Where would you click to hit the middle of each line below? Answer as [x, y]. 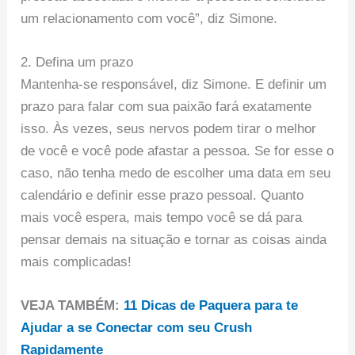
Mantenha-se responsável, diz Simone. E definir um [174, 85]
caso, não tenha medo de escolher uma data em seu [176, 174]
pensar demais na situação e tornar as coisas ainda [174, 240]
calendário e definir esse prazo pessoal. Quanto [162, 196]
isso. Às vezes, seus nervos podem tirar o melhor [169, 129]
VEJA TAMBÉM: [73, 306]
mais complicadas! [76, 262]
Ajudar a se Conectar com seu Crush [137, 328]
